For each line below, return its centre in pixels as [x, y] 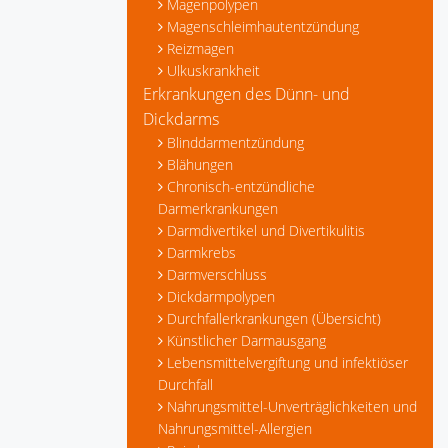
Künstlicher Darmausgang [246, 340]
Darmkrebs [201, 252]
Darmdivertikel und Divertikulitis [266, 230]
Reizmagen [200, 48]
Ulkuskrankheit [213, 70]
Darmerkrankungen [218, 208]
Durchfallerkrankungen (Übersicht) [274, 318]
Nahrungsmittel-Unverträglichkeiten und [292, 406]
